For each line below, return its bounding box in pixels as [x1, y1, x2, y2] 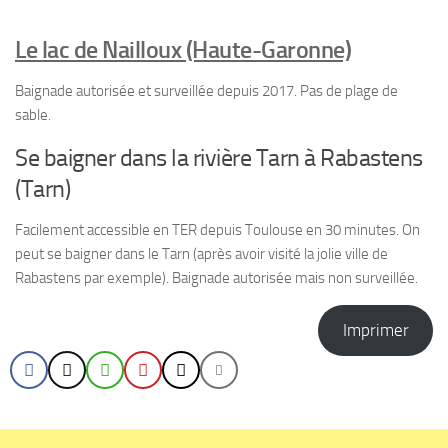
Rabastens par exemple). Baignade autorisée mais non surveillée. [15, 269, 418, 287]
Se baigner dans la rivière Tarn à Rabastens [15, 143, 423, 172]
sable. [15, 106, 51, 124]
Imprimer [342, 320, 409, 341]
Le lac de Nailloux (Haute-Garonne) [15, 35, 351, 64]
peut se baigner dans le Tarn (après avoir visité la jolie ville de [15, 245, 388, 263]
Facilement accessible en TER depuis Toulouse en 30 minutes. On [15, 221, 420, 239]
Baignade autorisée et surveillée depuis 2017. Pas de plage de [15, 82, 398, 100]
